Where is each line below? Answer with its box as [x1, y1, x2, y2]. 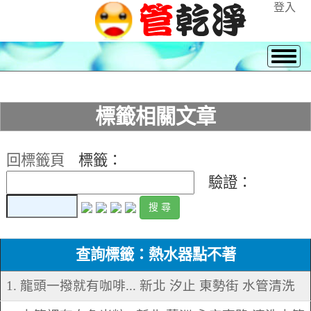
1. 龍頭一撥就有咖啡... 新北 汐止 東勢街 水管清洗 [6, 278, 295, 294]
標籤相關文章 [95, 106, 216, 128]
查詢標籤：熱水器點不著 [75, 246, 236, 264]
